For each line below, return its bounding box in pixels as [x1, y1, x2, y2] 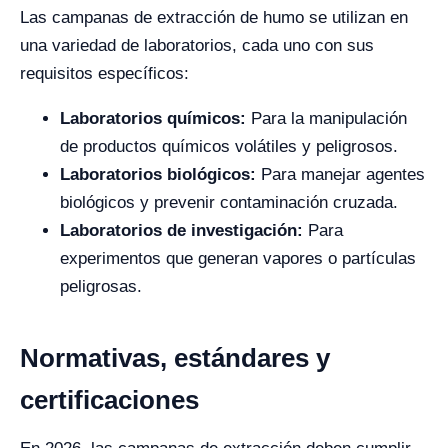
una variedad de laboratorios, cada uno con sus [20, 35, 374, 55]
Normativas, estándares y [20, 342, 330, 373]
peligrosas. [60, 276, 142, 296]
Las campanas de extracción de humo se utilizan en [20, 7, 408, 27]
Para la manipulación [246, 108, 407, 128]
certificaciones [20, 384, 199, 415]
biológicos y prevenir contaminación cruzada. [60, 192, 398, 212]
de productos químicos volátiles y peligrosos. [60, 136, 398, 156]
